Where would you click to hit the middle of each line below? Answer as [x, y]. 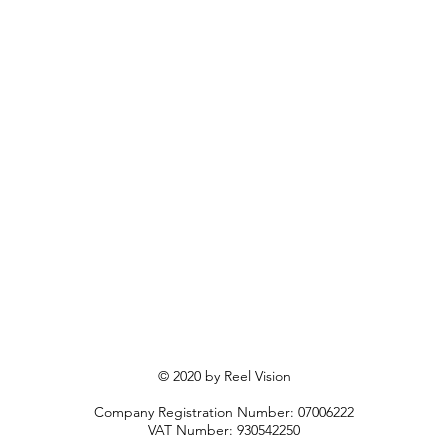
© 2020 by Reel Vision [224, 376]
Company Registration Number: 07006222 [224, 412]
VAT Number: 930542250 [224, 430]
